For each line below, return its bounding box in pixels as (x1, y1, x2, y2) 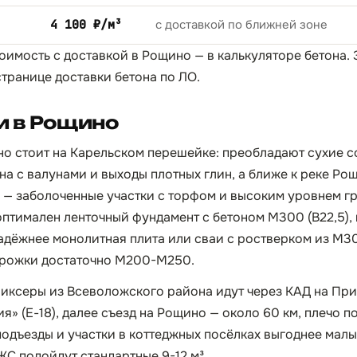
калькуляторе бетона (218, 47, 347, 64)
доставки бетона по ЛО (55, 69, 197, 85)
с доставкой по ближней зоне (155, 17, 328, 33)
